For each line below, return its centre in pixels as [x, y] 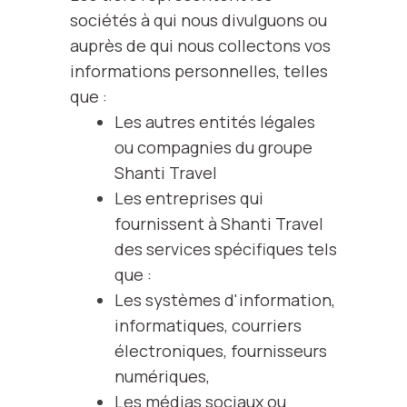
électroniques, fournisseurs [220, 351]
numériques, [162, 376]
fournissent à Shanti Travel [218, 223]
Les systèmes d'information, [224, 300]
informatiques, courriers [208, 325]
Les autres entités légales [214, 122]
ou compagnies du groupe [213, 147]
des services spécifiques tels [225, 249]
